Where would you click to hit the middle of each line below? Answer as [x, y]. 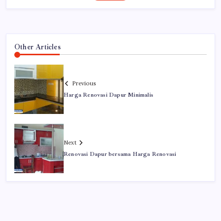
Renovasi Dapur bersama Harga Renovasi [120, 154]
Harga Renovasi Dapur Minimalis [109, 95]
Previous [84, 83]
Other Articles [37, 47]
